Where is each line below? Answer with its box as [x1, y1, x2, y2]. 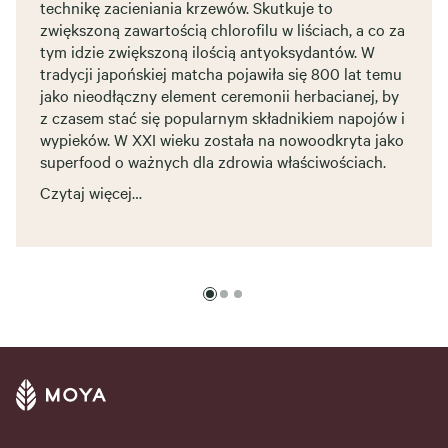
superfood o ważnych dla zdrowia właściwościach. [40, 149, 386, 172]
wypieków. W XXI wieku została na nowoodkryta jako [40, 127, 404, 150]
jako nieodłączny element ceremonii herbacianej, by [40, 83, 399, 106]
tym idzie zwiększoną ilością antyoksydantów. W [40, 39, 375, 62]
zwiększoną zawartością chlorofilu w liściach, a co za [40, 17, 405, 40]
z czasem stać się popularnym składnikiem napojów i [40, 105, 405, 128]
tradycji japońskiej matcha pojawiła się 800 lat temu [40, 61, 402, 84]
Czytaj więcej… [40, 180, 142, 203]
